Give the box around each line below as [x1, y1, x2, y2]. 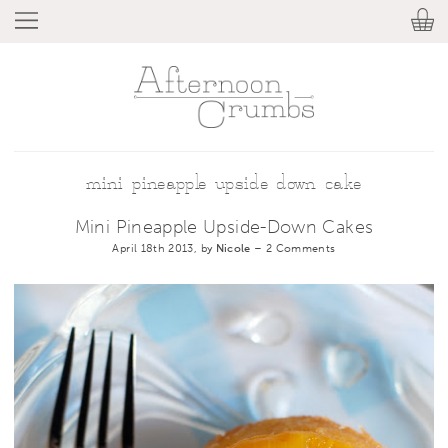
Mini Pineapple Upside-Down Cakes [74, 215, 374, 238]
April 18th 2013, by [112, 241, 216, 255]
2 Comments [265, 241, 336, 255]
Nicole [215, 241, 251, 255]
